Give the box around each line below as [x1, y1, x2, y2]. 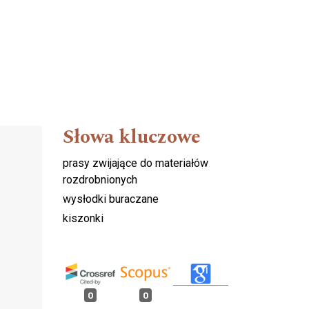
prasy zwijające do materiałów [63, 156, 208, 170]
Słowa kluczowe [63, 121, 201, 152]
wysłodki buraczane [63, 192, 159, 206]
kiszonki [63, 211, 103, 225]
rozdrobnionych [63, 172, 137, 186]
